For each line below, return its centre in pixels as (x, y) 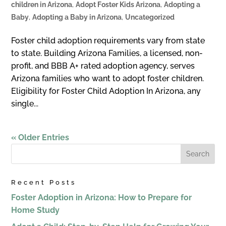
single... (25, 103)
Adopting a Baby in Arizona (77, 17)
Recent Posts (44, 182)
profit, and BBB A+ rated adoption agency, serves (103, 66)
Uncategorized (150, 17)
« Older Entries (40, 137)
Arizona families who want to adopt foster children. (108, 78)
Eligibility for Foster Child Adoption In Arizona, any (106, 91)
